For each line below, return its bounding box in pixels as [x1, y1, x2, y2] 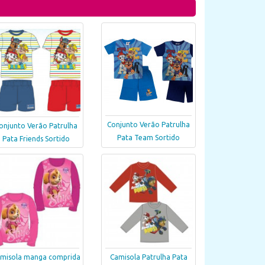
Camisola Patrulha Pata [109, 253, 188, 261]
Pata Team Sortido [117, 134, 180, 141]
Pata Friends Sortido [2, 135, 70, 143]
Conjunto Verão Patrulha [107, 121, 190, 128]
